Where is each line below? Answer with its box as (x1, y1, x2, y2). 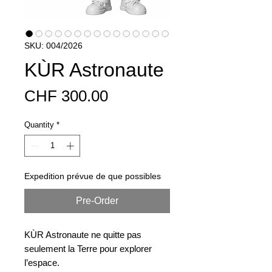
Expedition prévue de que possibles (24, 171, 161, 181)
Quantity (24, 120, 54, 129)
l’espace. (24, 257, 59, 268)
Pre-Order (76, 195, 118, 206)
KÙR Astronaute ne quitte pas (24, 229, 141, 240)
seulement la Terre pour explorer (24, 243, 152, 254)
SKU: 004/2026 (24, 41, 83, 50)
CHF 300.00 (24, 87, 108, 105)
